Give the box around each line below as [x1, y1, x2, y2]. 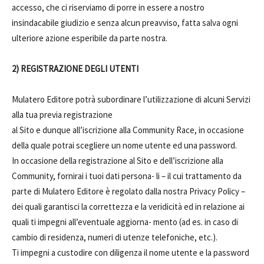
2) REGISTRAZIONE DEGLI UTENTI [12, 63, 140, 74]
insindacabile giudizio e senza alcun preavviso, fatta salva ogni [12, 17, 238, 28]
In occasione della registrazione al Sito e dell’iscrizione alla [12, 155, 223, 166]
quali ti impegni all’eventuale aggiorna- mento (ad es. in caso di [12, 216, 238, 227]
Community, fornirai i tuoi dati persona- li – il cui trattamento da [12, 170, 242, 181]
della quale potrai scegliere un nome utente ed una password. [12, 140, 237, 151]
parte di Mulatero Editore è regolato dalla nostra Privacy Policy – [12, 186, 245, 197]
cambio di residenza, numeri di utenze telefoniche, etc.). [12, 232, 217, 243]
